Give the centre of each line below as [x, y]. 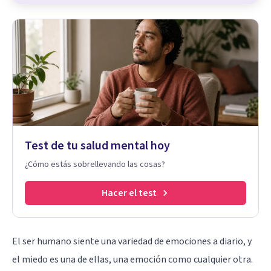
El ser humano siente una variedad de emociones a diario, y [132, 241]
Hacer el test [129, 193]
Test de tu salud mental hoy [97, 145]
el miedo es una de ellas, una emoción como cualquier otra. [132, 259]
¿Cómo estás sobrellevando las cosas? [95, 164]
